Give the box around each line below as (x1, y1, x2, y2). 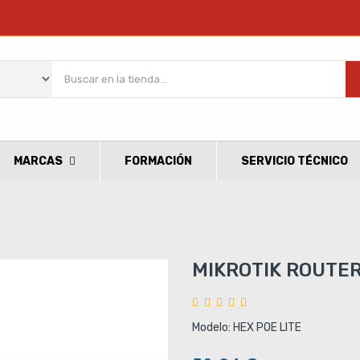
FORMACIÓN (124, 154, 192, 169)
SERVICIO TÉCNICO (240, 154, 348, 169)
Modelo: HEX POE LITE (192, 321, 301, 334)
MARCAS (13, 154, 63, 169)
